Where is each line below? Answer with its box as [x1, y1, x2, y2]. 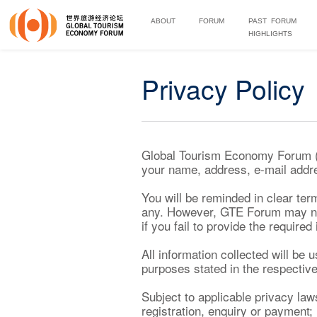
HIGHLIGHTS [248, 30, 292, 38]
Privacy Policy [141, 69, 305, 108]
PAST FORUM [248, 17, 296, 25]
